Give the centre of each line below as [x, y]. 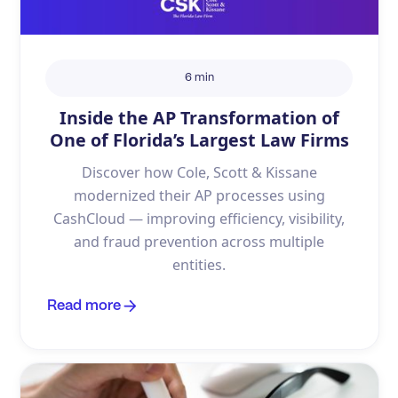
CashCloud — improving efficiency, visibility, [199, 218]
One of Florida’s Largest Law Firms [199, 140]
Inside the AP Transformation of [199, 118]
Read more [84, 306]
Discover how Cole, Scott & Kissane [199, 172]
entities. [199, 264]
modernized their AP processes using [199, 195]
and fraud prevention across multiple [199, 241]
